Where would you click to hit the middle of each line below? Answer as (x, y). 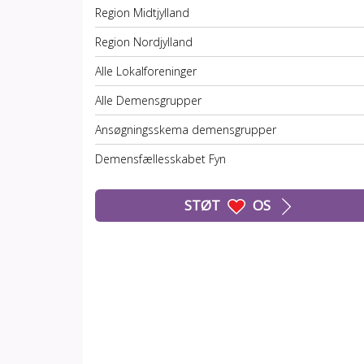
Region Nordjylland (144, 42)
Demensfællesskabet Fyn (160, 159)
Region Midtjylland (142, 13)
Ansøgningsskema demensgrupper (186, 130)
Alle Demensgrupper (148, 100)
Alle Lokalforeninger (146, 71)
